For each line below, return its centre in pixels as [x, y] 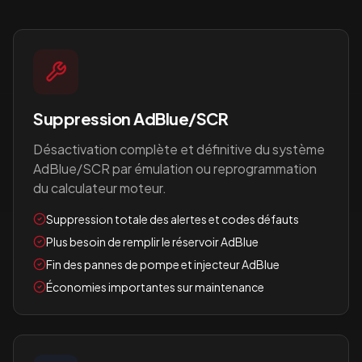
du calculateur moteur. [100, 188]
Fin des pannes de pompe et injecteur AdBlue [163, 264]
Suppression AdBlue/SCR [130, 118]
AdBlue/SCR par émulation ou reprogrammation [175, 168]
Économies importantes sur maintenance [155, 287]
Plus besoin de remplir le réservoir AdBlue [152, 242]
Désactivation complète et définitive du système [179, 149]
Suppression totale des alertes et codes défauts [173, 219]
